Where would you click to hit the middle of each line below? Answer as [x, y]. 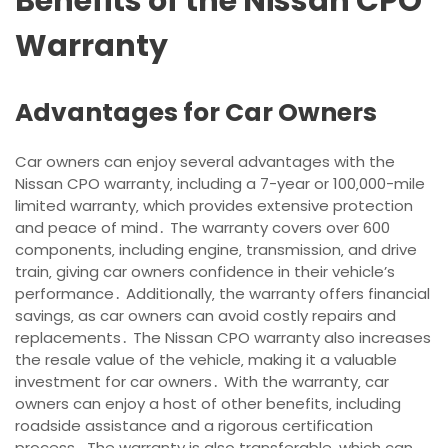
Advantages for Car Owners [196, 113]
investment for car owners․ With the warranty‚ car [202, 382]
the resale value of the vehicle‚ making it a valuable [206, 360]
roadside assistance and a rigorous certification [194, 426]
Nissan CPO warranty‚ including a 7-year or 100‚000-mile [220, 184]
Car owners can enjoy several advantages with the [205, 162]
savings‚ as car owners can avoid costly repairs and [205, 316]
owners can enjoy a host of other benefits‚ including [208, 404]
